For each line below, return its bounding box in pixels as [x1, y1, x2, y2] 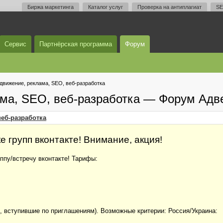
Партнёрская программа [39, 40, 112, 48]
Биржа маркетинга [27, 4, 74, 10]
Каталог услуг [88, 4, 123, 10]
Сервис [4, 40, 26, 48]
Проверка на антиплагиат [137, 4, 202, 10]
